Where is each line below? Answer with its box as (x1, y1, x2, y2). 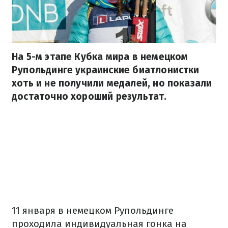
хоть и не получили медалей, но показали (12, 77, 212, 90)
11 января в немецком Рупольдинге (12, 205, 174, 217)
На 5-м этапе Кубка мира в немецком (12, 51, 188, 63)
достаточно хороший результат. (12, 91, 167, 103)
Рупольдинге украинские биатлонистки (12, 64, 199, 76)
